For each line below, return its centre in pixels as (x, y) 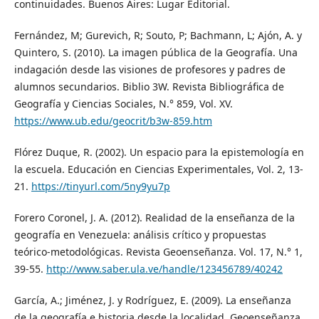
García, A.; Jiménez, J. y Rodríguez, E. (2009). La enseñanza (152, 300)
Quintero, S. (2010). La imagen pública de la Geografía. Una (156, 52)
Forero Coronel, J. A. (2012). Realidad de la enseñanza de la (154, 217)
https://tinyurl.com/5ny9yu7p (100, 186)
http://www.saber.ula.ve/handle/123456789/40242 (164, 268)
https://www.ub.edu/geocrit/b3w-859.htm (113, 120)
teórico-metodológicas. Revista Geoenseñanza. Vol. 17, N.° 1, (158, 251)
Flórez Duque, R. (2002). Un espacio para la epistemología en (159, 152)
